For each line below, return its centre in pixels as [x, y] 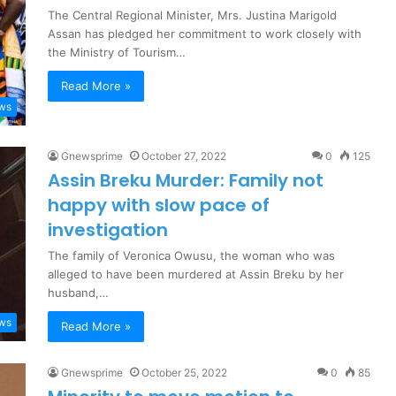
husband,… [78, 293]
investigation [108, 230]
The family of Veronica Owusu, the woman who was [191, 255]
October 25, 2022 [184, 373]
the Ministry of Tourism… [117, 52]
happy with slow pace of [159, 205]
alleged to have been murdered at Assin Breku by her [196, 274]
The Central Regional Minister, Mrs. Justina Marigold [192, 15]
